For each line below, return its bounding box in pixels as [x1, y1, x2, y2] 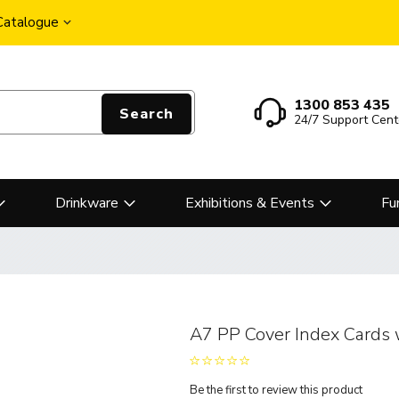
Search [118, 104, 174, 124]
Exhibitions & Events [185, 193, 314, 213]
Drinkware [55, 193, 118, 213]
